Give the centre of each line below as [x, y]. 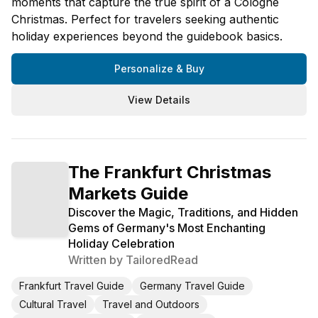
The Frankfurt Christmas [170, 172]
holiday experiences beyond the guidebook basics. [147, 36]
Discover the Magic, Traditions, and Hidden [183, 212]
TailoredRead [162, 259]
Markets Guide [128, 193]
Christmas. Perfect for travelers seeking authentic [145, 19]
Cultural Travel [53, 304]
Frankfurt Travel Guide [72, 285]
